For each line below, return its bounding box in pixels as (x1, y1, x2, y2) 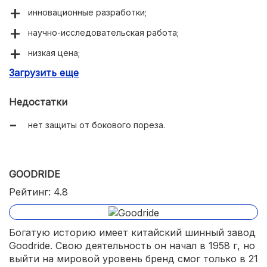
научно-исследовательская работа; (28, 27, 179, 38)
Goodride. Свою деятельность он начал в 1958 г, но (9, 239, 255, 252)
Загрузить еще (9, 67, 79, 79)
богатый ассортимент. (28, 68, 122, 79)
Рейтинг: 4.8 (9, 186, 68, 198)
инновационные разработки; (28, 7, 147, 18)
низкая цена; (28, 48, 80, 58)
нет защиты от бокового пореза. (28, 120, 165, 131)
